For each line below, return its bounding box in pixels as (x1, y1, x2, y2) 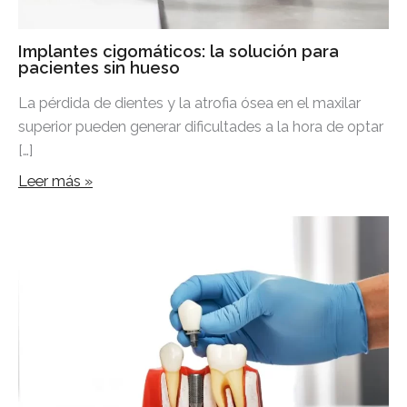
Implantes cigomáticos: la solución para (18, 42, 339, 62)
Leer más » (18, 173, 93, 191)
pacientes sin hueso (18, 58, 180, 78)
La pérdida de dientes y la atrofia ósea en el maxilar (18, 94, 361, 112)
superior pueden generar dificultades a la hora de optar (18, 117, 383, 135)
